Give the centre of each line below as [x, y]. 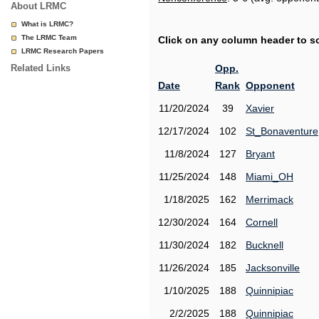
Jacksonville [273, 268]
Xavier [260, 108]
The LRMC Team [49, 37]
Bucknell [265, 245]
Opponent [270, 85]
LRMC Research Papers [63, 51]
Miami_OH [270, 177]
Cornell [262, 222]
